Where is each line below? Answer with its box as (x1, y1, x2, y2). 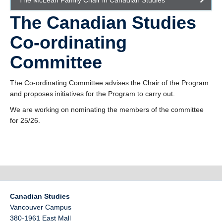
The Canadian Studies (10, 12, 196, 33)
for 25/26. (10, 116, 40, 124)
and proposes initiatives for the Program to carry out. (10, 90, 175, 98)
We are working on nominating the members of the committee (10, 106, 204, 113)
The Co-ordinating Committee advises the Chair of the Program (10, 79, 209, 87)
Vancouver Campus (10, 203, 71, 211)
